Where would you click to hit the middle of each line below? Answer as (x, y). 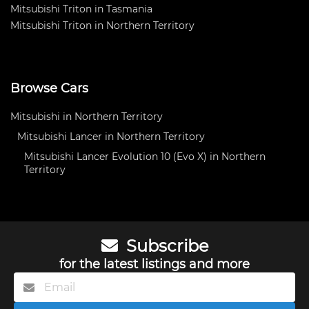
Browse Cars (49, 89)
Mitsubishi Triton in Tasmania (81, 9)
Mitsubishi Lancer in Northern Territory (111, 137)
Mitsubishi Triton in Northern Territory (102, 26)
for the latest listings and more (154, 265)
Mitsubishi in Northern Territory (87, 117)
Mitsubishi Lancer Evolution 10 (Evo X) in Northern (145, 157)
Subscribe (165, 246)
